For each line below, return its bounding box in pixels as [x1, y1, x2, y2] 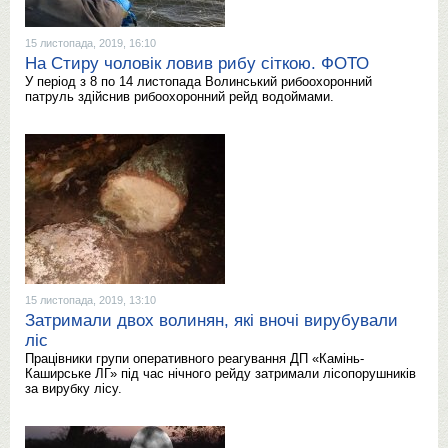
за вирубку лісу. [25, 381, 122, 396]
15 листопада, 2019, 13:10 [25, 294, 156, 306]
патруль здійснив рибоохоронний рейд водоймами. [25, 89, 334, 104]
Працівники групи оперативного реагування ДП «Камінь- [25, 351, 364, 366]
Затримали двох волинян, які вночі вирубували [25, 311, 398, 330]
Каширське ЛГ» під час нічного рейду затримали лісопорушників [25, 366, 416, 381]
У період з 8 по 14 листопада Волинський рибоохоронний [25, 74, 372, 89]
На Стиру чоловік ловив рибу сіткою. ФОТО [25, 54, 369, 73]
